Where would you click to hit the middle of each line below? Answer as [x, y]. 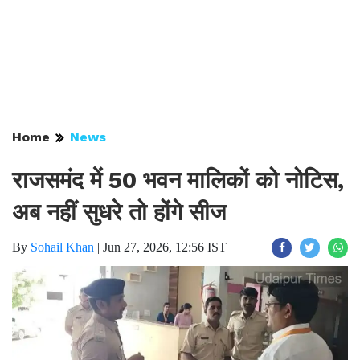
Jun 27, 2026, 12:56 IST [165, 247]
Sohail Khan [62, 247]
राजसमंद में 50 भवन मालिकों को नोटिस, [178, 180]
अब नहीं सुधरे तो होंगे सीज [119, 212]
